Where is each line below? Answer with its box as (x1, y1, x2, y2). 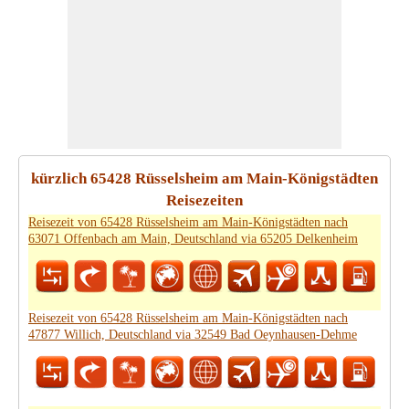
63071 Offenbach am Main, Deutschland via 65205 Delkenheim (28, 232, 358, 246)
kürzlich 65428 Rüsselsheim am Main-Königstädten (31, 170, 378, 187)
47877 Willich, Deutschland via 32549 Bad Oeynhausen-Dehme (28, 328, 357, 341)
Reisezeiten (166, 192, 243, 209)
